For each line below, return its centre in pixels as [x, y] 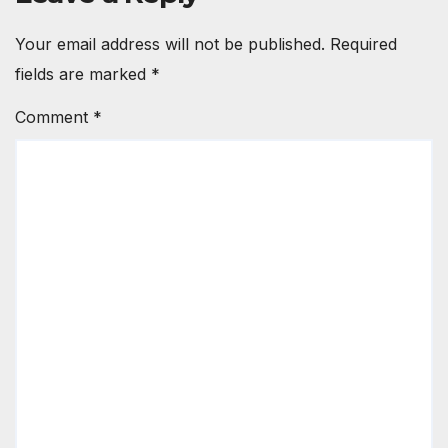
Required [363, 44]
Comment [54, 117]
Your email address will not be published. [170, 44]
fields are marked [83, 74]
